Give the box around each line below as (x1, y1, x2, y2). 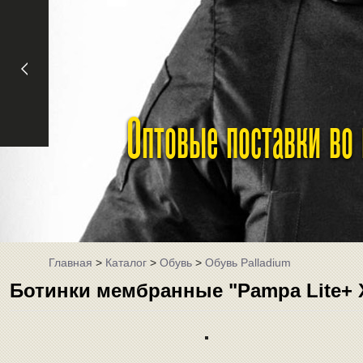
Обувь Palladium (205, 256, 291, 269)
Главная (49, 256, 92, 269)
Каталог (105, 256, 147, 269)
